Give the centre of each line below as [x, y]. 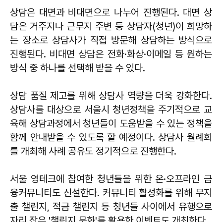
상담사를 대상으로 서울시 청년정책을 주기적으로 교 [111, 109]
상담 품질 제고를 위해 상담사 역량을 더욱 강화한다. [111, 95]
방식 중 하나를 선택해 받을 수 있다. [78, 68]
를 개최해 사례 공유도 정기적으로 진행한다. [93, 151]
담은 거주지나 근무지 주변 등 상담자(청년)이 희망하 [111, 26]
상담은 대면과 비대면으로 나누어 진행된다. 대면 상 [111, 12]
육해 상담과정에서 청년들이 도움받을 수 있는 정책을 [111, 123]
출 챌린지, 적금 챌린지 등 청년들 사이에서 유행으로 [111, 206]
